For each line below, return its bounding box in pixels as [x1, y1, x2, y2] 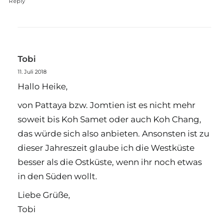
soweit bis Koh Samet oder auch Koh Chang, [18, 114, 201, 124]
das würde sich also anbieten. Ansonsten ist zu [18, 129, 209, 138]
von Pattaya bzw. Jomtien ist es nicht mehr [18, 100, 195, 110]
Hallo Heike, [18, 82, 68, 91]
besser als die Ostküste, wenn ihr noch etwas [18, 157, 202, 167]
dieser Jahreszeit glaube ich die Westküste [18, 143, 194, 153]
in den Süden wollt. [18, 171, 97, 181]
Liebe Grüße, [18, 190, 70, 200]
